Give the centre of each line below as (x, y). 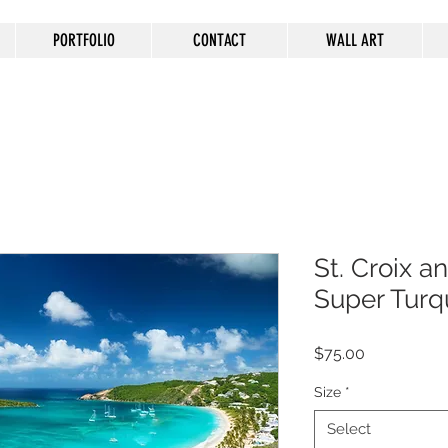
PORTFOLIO (83, 40)
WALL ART (355, 40)
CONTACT (219, 40)
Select (349, 428)
